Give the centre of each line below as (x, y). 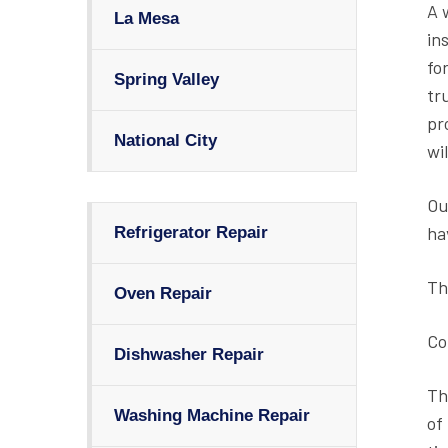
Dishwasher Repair (189, 354)
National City (165, 140)
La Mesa (146, 18)
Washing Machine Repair (212, 415)
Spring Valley (166, 79)
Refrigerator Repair (191, 232)
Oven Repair (163, 293)
